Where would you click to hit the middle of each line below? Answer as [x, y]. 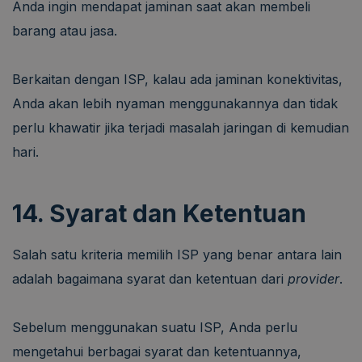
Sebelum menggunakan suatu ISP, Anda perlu [155, 327]
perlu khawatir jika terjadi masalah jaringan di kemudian [181, 127]
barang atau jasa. [65, 30]
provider [314, 278]
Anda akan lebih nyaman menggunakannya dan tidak [175, 103]
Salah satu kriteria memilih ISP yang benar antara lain [177, 254]
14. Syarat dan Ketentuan [159, 213]
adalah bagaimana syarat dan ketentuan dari [150, 278]
